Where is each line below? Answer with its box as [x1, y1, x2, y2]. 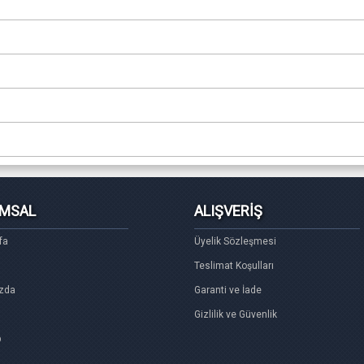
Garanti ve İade [194, 284, 262, 296]
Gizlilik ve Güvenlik [194, 309, 277, 320]
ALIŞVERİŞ [194, 202, 262, 219]
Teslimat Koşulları [194, 260, 274, 271]
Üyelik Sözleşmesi [194, 236, 276, 247]
